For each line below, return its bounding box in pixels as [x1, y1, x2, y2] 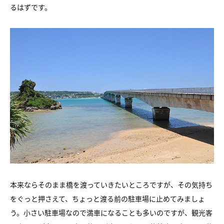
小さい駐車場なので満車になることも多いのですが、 [23, 207, 191, 217]
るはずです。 [10, 2, 51, 12]
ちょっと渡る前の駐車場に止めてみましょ [72, 193, 205, 203]
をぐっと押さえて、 [10, 193, 72, 203]
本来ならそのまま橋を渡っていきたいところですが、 [10, 179, 177, 189]
